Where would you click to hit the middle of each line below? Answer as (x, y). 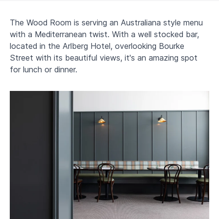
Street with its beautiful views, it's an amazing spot (104, 58)
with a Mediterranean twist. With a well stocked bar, (104, 34)
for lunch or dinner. (44, 70)
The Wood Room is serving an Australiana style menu (106, 23)
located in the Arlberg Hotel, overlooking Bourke (97, 46)
